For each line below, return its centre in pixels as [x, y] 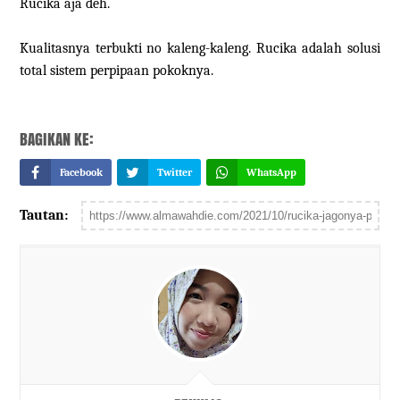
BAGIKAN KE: [57, 140]
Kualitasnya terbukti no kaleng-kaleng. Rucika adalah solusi [200, 49]
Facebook [82, 173]
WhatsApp [272, 173]
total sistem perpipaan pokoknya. [117, 71]
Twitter [175, 173]
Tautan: [44, 216]
